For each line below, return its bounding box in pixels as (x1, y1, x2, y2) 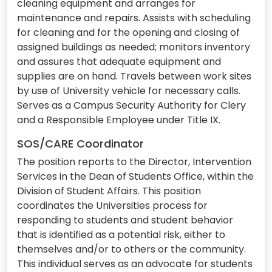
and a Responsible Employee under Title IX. (17, 112, 220, 127)
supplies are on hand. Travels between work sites (17, 69, 251, 83)
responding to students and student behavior (17, 212, 233, 227)
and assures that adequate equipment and (17, 54, 221, 69)
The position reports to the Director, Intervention (17, 154, 251, 169)
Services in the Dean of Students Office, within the (17, 169, 254, 183)
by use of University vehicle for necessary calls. (17, 83, 240, 98)
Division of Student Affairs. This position (17, 183, 201, 198)
